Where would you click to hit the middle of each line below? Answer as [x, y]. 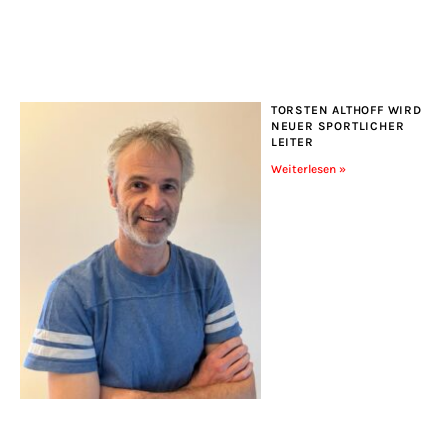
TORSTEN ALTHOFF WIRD [346, 109]
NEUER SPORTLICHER [337, 125]
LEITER [292, 141]
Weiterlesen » [308, 168]
